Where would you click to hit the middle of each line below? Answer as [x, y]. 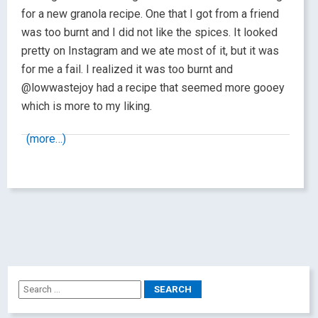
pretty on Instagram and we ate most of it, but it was [150, 50]
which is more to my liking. [87, 106]
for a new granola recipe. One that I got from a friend [150, 13]
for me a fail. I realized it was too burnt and [127, 69]
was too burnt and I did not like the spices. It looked [149, 32]
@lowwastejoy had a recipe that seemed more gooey [153, 87]
